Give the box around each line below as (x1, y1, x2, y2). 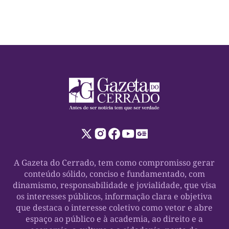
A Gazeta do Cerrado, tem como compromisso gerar (14, 156, 215, 168)
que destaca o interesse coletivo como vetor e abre (16, 201, 213, 213)
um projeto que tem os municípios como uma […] (25, 2, 184, 11)
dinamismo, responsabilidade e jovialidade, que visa (12, 179, 216, 191)
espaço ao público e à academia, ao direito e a (26, 213, 203, 224)
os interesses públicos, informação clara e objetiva (16, 190, 213, 202)
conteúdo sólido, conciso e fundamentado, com (24, 168, 205, 179)
